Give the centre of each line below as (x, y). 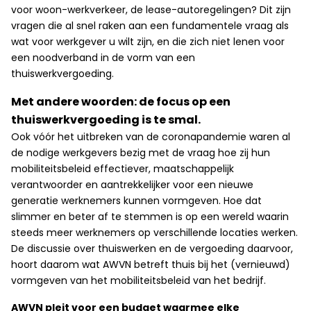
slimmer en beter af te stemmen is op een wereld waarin (150, 217)
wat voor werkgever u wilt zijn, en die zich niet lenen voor (148, 42)
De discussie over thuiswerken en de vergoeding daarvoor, (152, 249)
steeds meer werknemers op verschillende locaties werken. (154, 233)
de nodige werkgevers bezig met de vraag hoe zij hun (141, 153)
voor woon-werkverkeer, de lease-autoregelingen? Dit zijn (151, 10)
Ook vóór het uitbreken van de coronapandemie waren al (151, 137)
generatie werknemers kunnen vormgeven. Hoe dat (136, 201)
